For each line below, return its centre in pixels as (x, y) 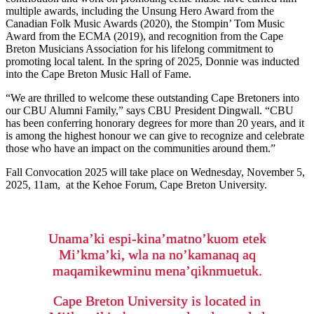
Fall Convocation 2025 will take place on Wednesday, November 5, (155, 172)
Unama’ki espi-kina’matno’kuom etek (157, 239)
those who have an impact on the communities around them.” (141, 149)
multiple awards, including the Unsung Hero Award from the (140, 11)
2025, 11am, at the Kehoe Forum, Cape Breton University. (136, 185)
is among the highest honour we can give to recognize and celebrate (155, 136)
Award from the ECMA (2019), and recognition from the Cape (144, 36)
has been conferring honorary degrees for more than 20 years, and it (155, 123)
